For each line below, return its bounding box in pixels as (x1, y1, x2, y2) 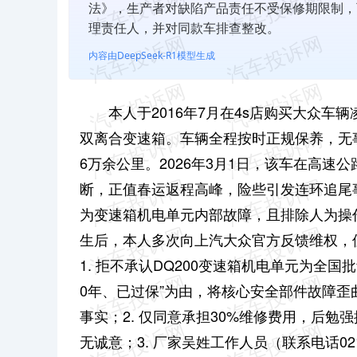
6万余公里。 (80, 151, 159, 173)
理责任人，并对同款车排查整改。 (88, 18, 280, 37)
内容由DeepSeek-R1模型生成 (88, 48, 215, 62)
